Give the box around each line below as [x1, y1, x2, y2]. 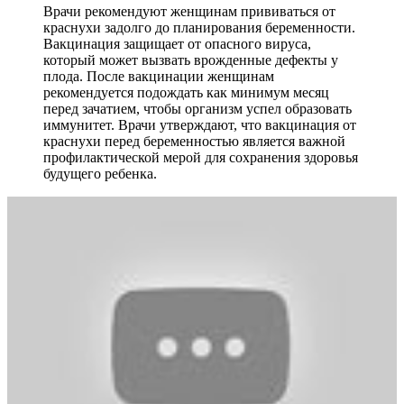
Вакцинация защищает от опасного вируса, [43, 35, 311, 51]
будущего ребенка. [43, 165, 157, 181]
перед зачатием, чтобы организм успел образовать [43, 100, 352, 116]
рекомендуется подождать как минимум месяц [43, 84, 329, 100]
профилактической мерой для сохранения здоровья [43, 149, 358, 165]
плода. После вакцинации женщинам [43, 68, 274, 84]
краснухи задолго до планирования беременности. [43, 19, 355, 35]
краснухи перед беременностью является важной [43, 133, 345, 149]
